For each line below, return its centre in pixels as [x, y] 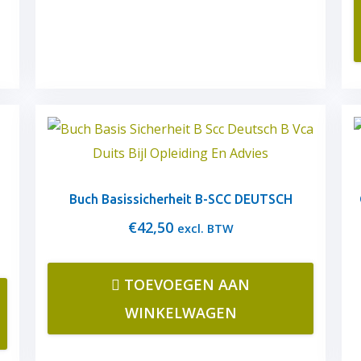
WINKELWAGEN [180, 313]
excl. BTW [205, 228]
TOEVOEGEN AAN [187, 284]
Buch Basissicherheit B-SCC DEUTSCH [180, 199]
